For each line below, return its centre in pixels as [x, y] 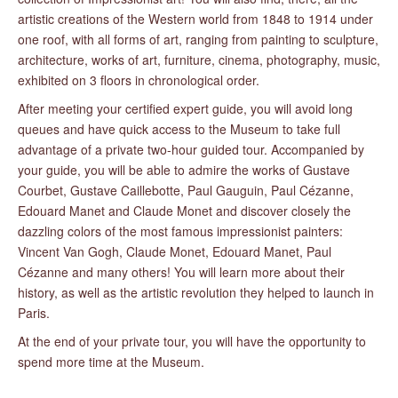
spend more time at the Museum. [111, 362]
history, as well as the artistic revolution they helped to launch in [196, 292]
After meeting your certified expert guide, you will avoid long [185, 108]
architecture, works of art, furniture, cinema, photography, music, [199, 60]
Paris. [34, 313]
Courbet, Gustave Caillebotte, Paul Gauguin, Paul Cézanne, [186, 190]
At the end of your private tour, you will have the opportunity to [192, 341]
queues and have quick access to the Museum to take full [179, 129]
